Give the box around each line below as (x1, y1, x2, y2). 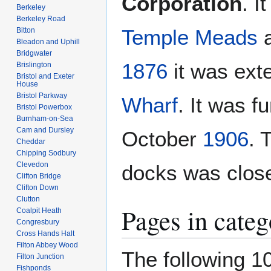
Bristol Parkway (16, 91, 68, 100)
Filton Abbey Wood (16, 240, 79, 249)
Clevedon (16, 160, 49, 169)
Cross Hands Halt (16, 229, 75, 238)
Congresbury (16, 217, 60, 226)
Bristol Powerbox (16, 102, 73, 111)
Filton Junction (16, 252, 65, 261)
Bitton (16, 25, 36, 34)
